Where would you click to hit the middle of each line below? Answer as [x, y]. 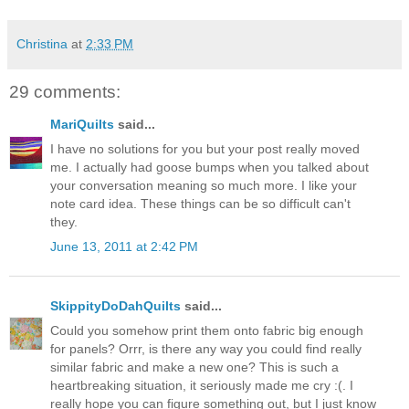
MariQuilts [82, 124]
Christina [42, 43]
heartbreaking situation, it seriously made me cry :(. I [202, 385]
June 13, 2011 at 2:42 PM [124, 247]
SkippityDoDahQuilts [115, 305]
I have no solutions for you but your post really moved [205, 149]
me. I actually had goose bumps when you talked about [210, 168]
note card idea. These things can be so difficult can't [200, 204]
